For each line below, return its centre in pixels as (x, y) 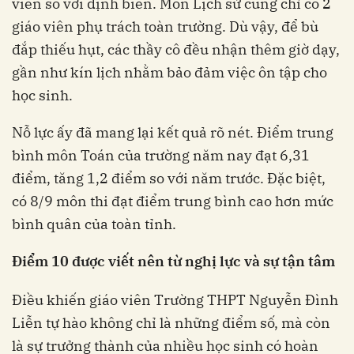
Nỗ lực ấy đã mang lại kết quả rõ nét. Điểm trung (173, 132)
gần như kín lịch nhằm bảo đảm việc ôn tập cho (169, 72)
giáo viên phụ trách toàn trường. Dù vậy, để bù (165, 26)
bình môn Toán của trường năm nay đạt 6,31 (161, 155)
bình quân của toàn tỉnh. (94, 224)
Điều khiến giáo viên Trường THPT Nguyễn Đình (175, 299)
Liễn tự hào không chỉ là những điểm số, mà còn (171, 322)
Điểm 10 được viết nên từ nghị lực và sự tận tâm (173, 261)
